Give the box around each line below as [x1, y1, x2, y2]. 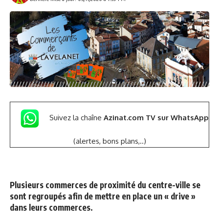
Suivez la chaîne [49, 113, 104, 123]
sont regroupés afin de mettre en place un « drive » [10, 191, 196, 202]
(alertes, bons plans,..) [73, 136, 146, 146]
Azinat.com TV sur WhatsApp [104, 113, 209, 123]
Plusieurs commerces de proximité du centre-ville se [10, 179, 200, 191]
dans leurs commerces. [10, 202, 93, 213]
